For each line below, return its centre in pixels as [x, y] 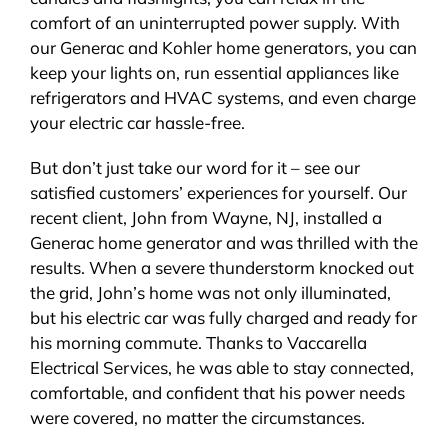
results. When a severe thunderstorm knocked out [221, 267]
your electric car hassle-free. [137, 122]
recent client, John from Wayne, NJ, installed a [205, 217]
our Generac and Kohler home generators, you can [223, 47]
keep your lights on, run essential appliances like [214, 72]
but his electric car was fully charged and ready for [223, 317]
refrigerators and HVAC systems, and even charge [222, 97]
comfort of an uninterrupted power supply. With [214, 22]
